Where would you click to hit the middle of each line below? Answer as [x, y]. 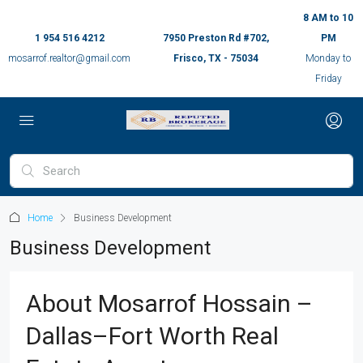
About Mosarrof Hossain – [169, 303]
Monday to [329, 58]
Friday [328, 79]
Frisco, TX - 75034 [216, 58]
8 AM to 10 [329, 18]
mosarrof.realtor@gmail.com [69, 58]
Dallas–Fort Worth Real [152, 336]
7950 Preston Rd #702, [216, 38]
